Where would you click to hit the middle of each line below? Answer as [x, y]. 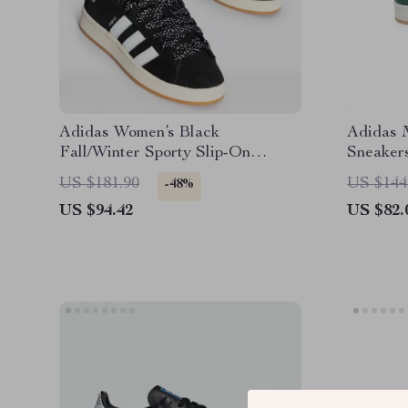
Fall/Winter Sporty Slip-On [155, 153]
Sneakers [92, 173]
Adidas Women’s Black [139, 133]
